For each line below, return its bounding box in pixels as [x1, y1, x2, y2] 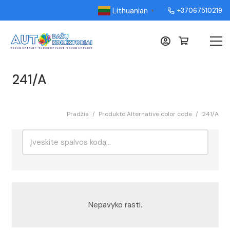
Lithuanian [112, 5, 148, 16]
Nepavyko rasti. [88, 199, 142, 210]
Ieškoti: [21, 129, 46, 140]
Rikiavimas [22, 180, 58, 190]
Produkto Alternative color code [99, 109, 193, 118]
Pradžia [66, 109, 89, 118]
